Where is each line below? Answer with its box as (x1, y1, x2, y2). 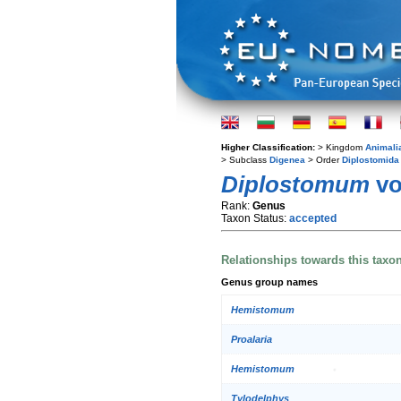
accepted (289, 212, 337, 225)
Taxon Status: (221, 212, 289, 225)
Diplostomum (221, 171, 370, 198)
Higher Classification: (221, 142, 318, 152)
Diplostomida (342, 155, 399, 165)
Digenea (269, 155, 305, 165)
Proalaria (231, 334, 272, 346)
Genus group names (221, 276, 318, 287)
